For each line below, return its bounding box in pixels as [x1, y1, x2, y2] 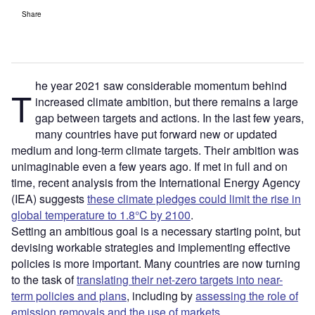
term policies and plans [11, 287, 127, 304]
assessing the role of [195, 287, 298, 304]
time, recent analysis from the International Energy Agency [11, 174, 300, 191]
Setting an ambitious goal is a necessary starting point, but [11, 222, 300, 239]
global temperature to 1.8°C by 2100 [11, 206, 191, 223]
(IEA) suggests [11, 190, 87, 207]
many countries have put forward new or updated [34, 125, 277, 142]
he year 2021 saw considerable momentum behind [34, 77, 287, 94]
